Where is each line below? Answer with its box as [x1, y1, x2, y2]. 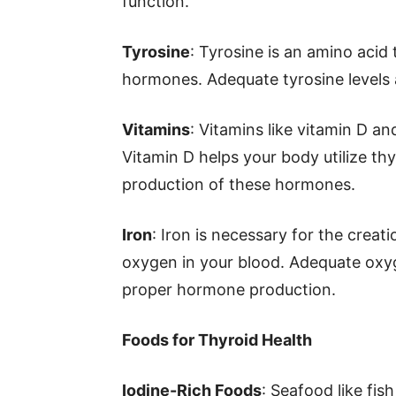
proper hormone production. [122, 280, 336, 299]
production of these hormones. [122, 175, 355, 194]
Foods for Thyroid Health [122, 331, 312, 349]
